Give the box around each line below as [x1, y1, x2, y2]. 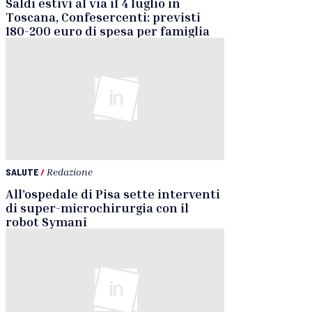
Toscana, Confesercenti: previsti [6, 8, 201, 24]
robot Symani [6, 214, 87, 230]
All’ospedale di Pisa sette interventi [6, 186, 220, 202]
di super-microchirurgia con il [6, 200, 189, 216]
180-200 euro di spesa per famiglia [6, 22, 210, 38]
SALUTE [6, 166, 38, 178]
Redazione [47, 166, 93, 178]
